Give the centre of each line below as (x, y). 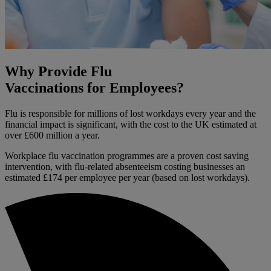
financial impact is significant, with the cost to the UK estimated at (131, 124)
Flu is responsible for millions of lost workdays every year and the (130, 113)
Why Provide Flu (58, 71)
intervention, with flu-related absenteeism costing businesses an (125, 166)
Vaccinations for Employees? (94, 87)
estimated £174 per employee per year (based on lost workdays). (130, 177)
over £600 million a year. (54, 135)
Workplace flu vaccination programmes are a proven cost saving (127, 155)
